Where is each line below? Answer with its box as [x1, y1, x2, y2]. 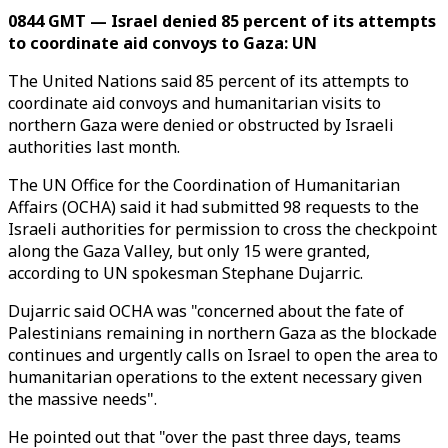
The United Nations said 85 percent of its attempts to [8, 70, 409, 92]
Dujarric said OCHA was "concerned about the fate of [8, 300, 404, 322]
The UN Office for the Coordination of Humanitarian [8, 174, 400, 196]
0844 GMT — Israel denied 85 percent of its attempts [8, 10, 436, 32]
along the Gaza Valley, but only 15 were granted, [8, 240, 370, 262]
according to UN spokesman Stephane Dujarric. [8, 262, 363, 284]
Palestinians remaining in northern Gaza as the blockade [8, 322, 437, 344]
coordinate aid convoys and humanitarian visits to [8, 92, 381, 114]
